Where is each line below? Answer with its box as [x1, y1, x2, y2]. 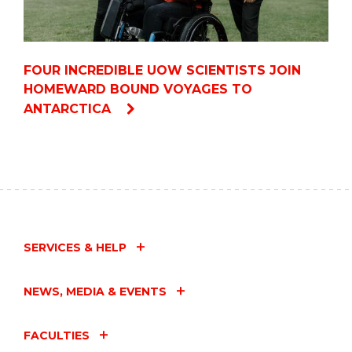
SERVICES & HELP [24, 240, 126, 255]
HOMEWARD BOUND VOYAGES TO [24, 82, 252, 97]
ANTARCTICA [24, 101, 115, 117]
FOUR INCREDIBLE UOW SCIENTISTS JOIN [24, 63, 301, 79]
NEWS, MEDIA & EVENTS [24, 284, 167, 299]
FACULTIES [24, 328, 90, 343]
